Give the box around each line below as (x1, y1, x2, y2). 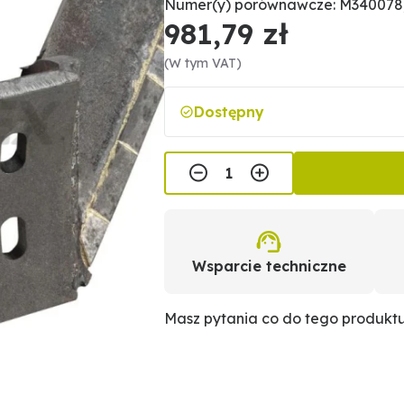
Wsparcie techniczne (191, 257, 346, 275)
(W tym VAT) (164, 55, 243, 71)
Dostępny (194, 103, 265, 121)
